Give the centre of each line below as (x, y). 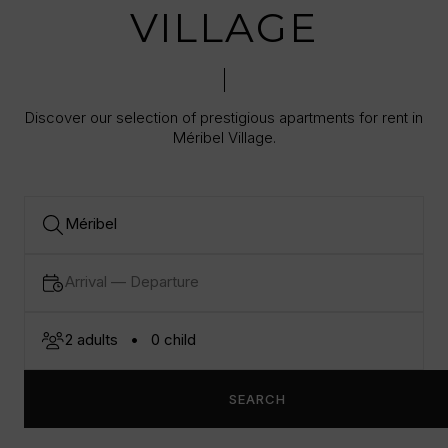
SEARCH (257, 399)
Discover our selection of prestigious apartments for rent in (224, 117)
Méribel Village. (224, 137)
